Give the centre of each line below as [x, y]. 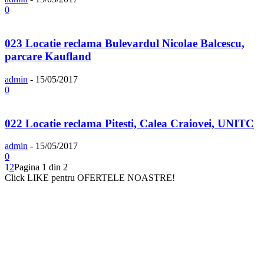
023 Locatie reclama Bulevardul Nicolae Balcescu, [125, 44]
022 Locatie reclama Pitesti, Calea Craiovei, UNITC [129, 123]
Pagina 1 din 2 [41, 167]
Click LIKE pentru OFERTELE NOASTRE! [90, 178]
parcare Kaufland [48, 57]
